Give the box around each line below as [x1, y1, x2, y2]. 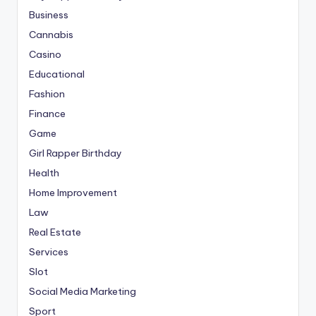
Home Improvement [29, 186, 117, 200]
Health [29, 166, 59, 180]
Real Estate [29, 226, 81, 239]
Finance [29, 107, 66, 121]
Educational [29, 68, 85, 81]
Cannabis [29, 28, 73, 42]
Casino [29, 48, 61, 61]
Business [29, 8, 68, 22]
